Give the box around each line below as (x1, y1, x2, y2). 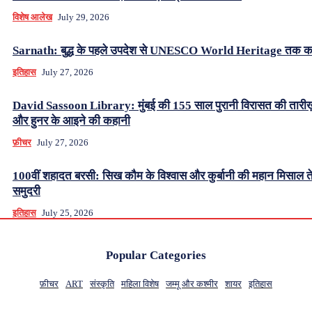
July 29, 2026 (58, 11, 109, 22)
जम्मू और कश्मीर (166, 278, 218, 289)
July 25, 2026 (42, 207, 93, 218)
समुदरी (13, 184, 40, 198)
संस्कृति (90, 278, 114, 289)
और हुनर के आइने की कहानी (13, 114, 130, 127)
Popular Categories (106, 248, 206, 262)
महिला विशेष (121, 278, 159, 289)
